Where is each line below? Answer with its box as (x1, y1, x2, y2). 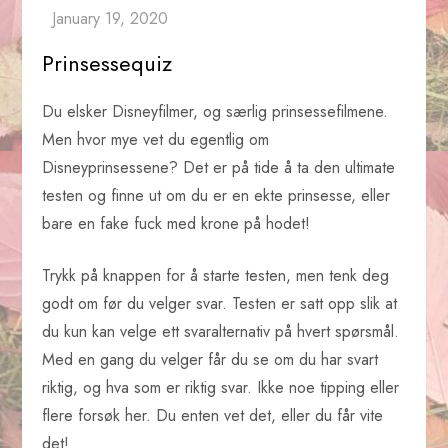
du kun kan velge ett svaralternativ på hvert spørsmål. (42, 319, 400, 343)
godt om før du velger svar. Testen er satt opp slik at (42, 291, 398, 315)
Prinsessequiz (42, 46, 173, 79)
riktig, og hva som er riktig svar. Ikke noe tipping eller (42, 375, 400, 399)
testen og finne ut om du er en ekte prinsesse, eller (42, 183, 391, 207)
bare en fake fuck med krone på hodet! (42, 211, 311, 235)
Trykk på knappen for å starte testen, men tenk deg (42, 263, 390, 287)
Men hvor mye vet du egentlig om (42, 127, 270, 151)
